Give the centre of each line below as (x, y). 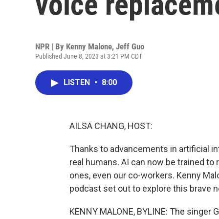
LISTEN (78, 82)
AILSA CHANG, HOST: (111, 126)
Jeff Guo (130, 46)
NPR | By (51, 46)
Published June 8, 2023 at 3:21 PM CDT (89, 56)
